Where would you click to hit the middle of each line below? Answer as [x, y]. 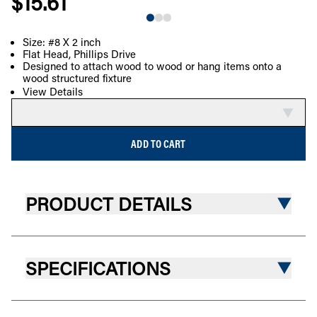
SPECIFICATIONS [98, 269]
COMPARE [280, 53]
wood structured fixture [77, 78]
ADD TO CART [158, 144]
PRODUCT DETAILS [109, 204]
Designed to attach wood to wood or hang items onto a [152, 66]
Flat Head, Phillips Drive [79, 54]
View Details [53, 92]
